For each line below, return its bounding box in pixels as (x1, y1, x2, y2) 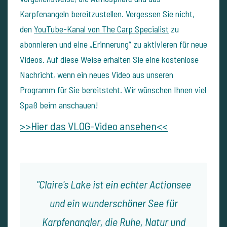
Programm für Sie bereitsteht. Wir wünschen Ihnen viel (20, 84, 206, 95)
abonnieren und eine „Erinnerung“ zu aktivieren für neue (20, 38, 207, 50)
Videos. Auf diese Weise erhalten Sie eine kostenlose (20, 53, 199, 65)
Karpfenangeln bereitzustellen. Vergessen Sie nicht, (20, 8, 195, 19)
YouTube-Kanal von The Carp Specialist (34, 23, 169, 34)
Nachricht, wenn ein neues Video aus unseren (20, 68, 173, 80)
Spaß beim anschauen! (20, 99, 98, 110)
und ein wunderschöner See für (49, 196, 178, 209)
